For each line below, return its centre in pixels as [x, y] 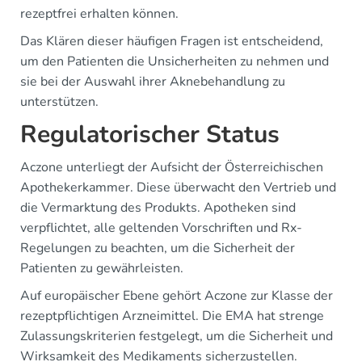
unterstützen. [59, 102]
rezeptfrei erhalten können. [99, 14]
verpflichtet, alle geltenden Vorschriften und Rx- [161, 228]
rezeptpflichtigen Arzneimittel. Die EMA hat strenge [172, 316]
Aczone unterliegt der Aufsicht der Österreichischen [172, 167]
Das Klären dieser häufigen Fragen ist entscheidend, [172, 41]
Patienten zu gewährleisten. [102, 268]
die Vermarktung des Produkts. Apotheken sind [158, 208]
